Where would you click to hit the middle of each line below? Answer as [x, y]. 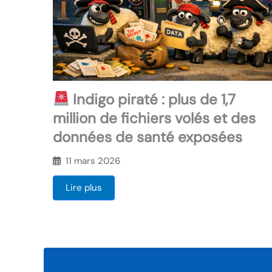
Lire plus [84, 187]
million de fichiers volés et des [154, 118]
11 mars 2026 [93, 161]
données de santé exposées [148, 137]
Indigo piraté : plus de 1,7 [153, 99]
